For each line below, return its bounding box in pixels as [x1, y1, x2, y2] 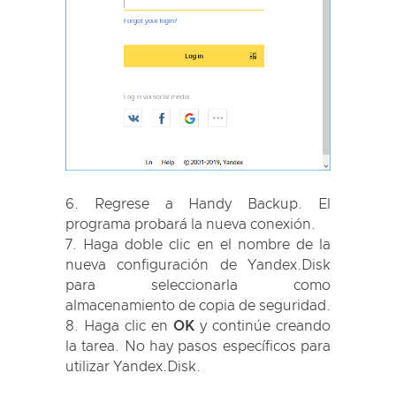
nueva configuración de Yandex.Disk [65, 257, 331, 272]
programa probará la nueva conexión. [65, 217, 316, 232]
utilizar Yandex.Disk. [65, 359, 201, 374]
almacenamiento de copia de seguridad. [65, 298, 331, 313]
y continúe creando [194, 318, 331, 333]
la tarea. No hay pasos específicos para [65, 339, 331, 354]
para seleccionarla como [65, 278, 331, 293]
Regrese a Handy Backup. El [94, 196, 331, 211]
